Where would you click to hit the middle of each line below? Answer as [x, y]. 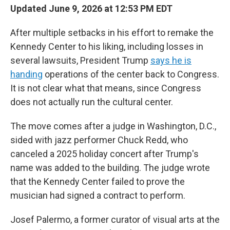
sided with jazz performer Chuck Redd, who [99, 140]
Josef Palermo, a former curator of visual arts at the [115, 219]
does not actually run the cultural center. [92, 102]
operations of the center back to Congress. [131, 74]
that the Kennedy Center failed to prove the [98, 181]
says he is [171, 60]
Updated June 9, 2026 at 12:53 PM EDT [91, 8]
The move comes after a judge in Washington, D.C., [113, 126]
